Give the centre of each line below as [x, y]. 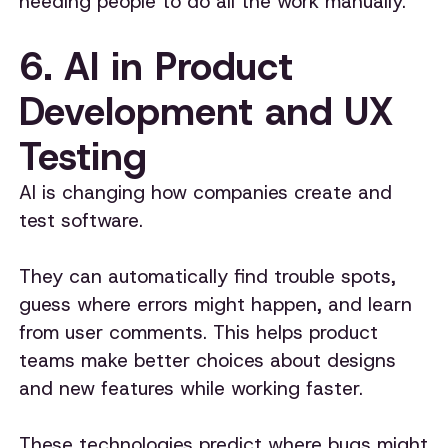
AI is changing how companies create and [206, 192]
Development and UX [206, 111]
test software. [84, 220]
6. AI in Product [156, 66]
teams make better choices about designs [208, 360]
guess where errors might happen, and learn [216, 304]
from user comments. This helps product [199, 332]
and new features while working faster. [191, 388]
